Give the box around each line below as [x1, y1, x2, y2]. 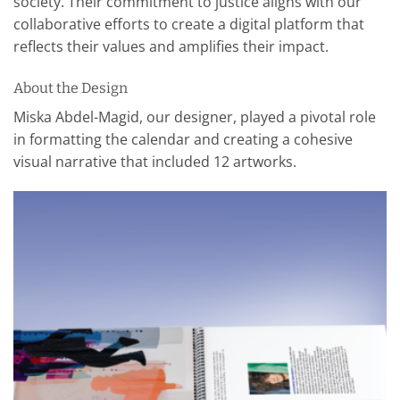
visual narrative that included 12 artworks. [13, 151, 296, 171]
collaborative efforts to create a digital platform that [13, 13, 364, 34]
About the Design [13, 79, 128, 96]
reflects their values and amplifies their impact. [13, 36, 329, 56]
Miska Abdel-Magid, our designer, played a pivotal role [13, 106, 376, 127]
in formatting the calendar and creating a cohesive [13, 129, 353, 149]
